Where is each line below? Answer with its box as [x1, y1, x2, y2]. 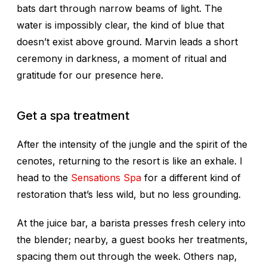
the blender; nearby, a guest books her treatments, [17, 233, 248, 246]
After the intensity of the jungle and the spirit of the [17, 138, 247, 150]
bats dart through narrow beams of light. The [17, 2, 222, 14]
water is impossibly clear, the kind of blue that [17, 18, 224, 31]
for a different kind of [141, 171, 241, 184]
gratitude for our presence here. [17, 69, 163, 81]
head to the [17, 171, 71, 184]
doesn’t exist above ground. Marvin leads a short [17, 35, 238, 48]
